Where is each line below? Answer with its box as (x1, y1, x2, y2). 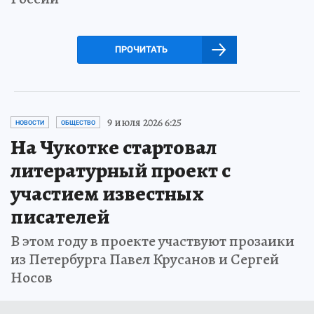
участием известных (11, 179, 204, 207)
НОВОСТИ (15, 118, 44, 126)
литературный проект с (11, 156, 231, 184)
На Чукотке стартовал (11, 132, 217, 161)
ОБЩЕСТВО (61, 118, 95, 126)
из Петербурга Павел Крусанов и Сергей (11, 248, 279, 270)
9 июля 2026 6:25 (107, 114, 182, 130)
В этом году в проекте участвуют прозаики (11, 230, 294, 252)
